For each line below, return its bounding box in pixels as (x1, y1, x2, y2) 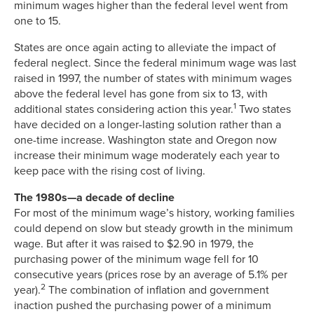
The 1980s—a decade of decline (14, 190, 175, 205)
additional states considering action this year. (14, 102, 233, 116)
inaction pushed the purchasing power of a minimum (14, 298, 271, 313)
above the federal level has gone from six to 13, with (14, 86, 268, 101)
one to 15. (14, 13, 61, 28)
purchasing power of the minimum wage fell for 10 (14, 252, 259, 266)
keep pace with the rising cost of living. (14, 163, 205, 178)
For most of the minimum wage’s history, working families (14, 205, 294, 220)
